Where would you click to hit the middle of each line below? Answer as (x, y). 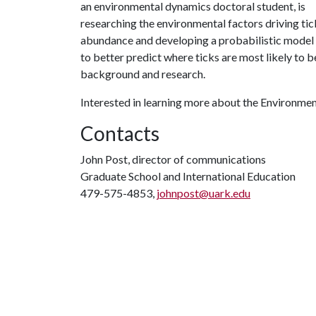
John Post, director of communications (173, 159)
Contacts (120, 133)
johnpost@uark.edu (203, 193)
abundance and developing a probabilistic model (197, 39)
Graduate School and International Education (188, 176)
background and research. (144, 73)
